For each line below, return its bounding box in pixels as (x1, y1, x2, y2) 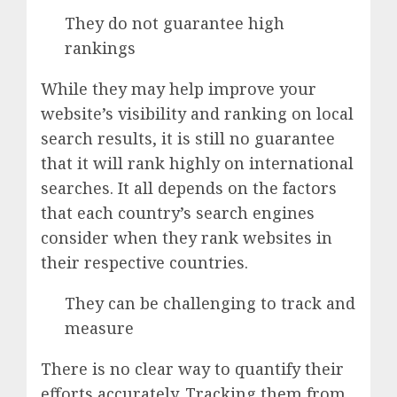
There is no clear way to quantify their (41, 358, 344, 380)
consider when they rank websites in (41, 227, 332, 249)
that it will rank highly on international (41, 152, 354, 175)
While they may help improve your (41, 78, 316, 100)
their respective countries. (41, 252, 248, 274)
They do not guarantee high (65, 12, 284, 35)
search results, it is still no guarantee (41, 128, 335, 150)
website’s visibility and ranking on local (41, 103, 354, 125)
